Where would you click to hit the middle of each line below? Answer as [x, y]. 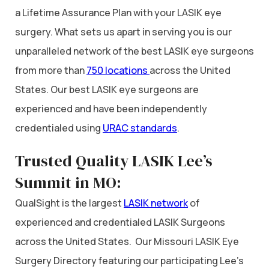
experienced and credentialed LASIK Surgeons [120, 222]
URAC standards [140, 128]
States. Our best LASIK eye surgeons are [107, 89]
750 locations [118, 70]
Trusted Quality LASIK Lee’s [114, 161]
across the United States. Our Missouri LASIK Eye [127, 242]
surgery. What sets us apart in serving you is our [123, 32]
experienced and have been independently [111, 108]
